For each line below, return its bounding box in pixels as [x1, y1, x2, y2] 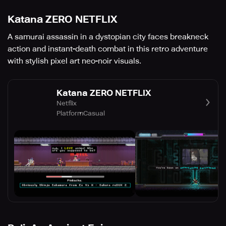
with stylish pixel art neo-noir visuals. [8, 56, 141, 66]
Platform [56, 109, 83, 117]
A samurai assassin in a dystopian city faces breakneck [8, 32, 208, 42]
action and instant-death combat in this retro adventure [8, 44, 208, 54]
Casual [83, 109, 105, 117]
